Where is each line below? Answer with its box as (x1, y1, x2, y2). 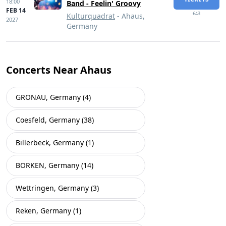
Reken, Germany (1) (16, 206, 81, 215)
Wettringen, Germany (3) (16, 183, 99, 193)
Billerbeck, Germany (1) (16, 138, 94, 147)
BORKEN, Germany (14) (16, 160, 93, 170)
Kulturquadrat (67, 11, 115, 21)
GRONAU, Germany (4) (16, 92, 91, 102)
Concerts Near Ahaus (6, 63, 111, 77)
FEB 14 (6, 6, 26, 15)
